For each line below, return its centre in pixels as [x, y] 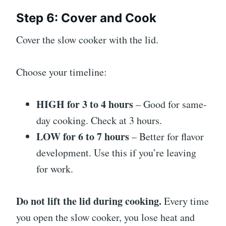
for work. [55, 169]
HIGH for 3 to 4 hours [85, 104]
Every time [185, 201]
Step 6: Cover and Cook [86, 18]
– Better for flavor [166, 137]
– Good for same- [170, 104]
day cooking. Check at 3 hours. [99, 121]
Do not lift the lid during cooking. [89, 201]
